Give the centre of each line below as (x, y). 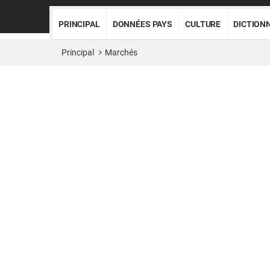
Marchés (121, 52)
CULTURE (203, 24)
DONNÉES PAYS (143, 24)
